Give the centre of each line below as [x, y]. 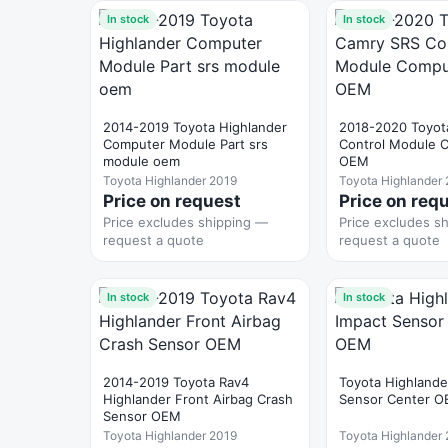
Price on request [172, 201]
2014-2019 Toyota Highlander [195, 127]
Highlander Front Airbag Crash [198, 399]
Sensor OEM [142, 416]
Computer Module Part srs [185, 144]
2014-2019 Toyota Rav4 [176, 382]
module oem [141, 161]
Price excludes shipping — [185, 222]
